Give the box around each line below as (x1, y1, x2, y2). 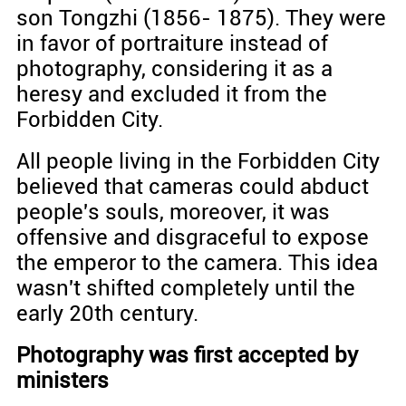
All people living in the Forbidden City (15, 149, 380, 175)
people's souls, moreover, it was (15, 199, 330, 226)
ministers (15, 368, 109, 394)
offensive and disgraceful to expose (15, 225, 369, 251)
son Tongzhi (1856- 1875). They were (15, 5, 386, 32)
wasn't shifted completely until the (15, 275, 355, 302)
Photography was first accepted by (15, 343, 358, 369)
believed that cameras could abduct (15, 174, 369, 200)
